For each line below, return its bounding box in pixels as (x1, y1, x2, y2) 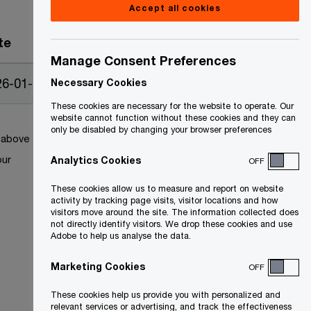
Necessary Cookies (51, 76, 146, 88)
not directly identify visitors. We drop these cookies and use (51, 219, 292, 229)
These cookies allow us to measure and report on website (51, 183, 283, 194)
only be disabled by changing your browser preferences (51, 124, 271, 135)
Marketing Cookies (51, 260, 145, 272)
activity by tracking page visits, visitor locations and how (51, 195, 278, 205)
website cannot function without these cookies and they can (51, 112, 296, 123)
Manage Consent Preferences (51, 53, 236, 68)
